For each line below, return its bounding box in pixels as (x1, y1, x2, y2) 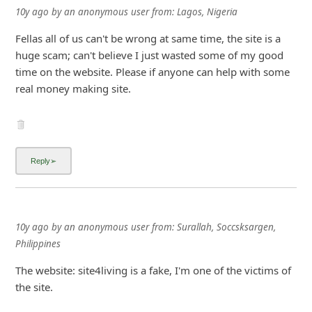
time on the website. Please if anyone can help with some (15, 65, 290, 79)
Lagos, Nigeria (176, 6, 237, 19)
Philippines (15, 237, 61, 250)
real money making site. (15, 81, 131, 96)
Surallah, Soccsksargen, (176, 220, 276, 233)
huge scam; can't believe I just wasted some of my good (15, 48, 283, 63)
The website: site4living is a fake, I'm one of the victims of (15, 263, 291, 277)
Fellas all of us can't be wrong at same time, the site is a (15, 31, 281, 46)
